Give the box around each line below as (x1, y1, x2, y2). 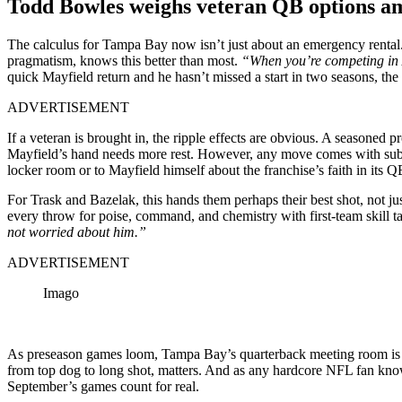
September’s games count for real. (7, 378, 199, 394)
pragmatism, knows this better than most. (7, 52, 241, 68)
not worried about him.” (7, 223, 146, 240)
